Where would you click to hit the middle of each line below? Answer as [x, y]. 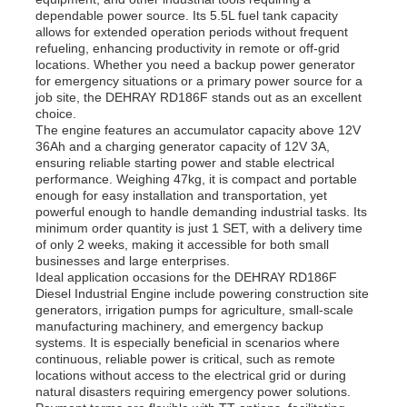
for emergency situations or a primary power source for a [199, 80]
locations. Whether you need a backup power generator [196, 64]
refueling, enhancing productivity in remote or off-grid [188, 48]
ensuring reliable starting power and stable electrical [185, 162]
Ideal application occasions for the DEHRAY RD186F [187, 277]
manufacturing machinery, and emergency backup [180, 326]
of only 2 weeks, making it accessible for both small [183, 244]
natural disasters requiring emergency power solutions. [194, 391]
